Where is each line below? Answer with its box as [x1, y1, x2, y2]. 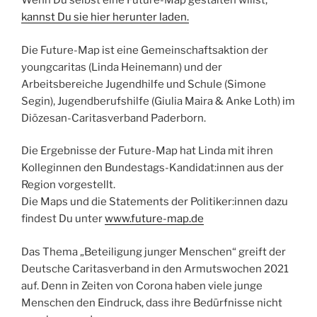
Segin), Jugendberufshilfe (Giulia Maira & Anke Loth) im [21, 94, 295, 108]
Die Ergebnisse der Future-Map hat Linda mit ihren [21, 144, 273, 158]
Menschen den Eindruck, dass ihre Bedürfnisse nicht [21, 296, 282, 309]
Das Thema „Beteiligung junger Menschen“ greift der [21, 245, 286, 258]
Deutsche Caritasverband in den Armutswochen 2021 [21, 262, 289, 275]
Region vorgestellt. [21, 178, 115, 192]
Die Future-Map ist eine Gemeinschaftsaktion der [21, 43, 268, 57]
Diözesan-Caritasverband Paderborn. [21, 111, 206, 125]
